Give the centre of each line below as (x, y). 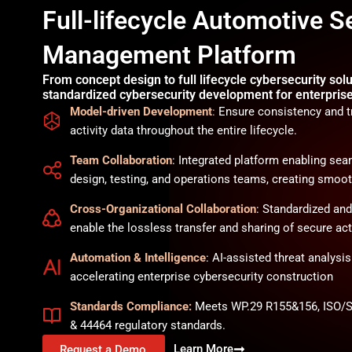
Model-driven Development (141, 112)
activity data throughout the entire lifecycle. (183, 130)
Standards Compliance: (130, 306)
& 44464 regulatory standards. (147, 325)
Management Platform (169, 55)
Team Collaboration (121, 160)
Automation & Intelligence (137, 258)
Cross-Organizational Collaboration (163, 209)
